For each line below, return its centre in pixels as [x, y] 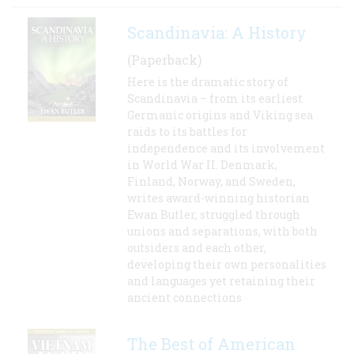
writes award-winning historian [218, 198]
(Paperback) [164, 60]
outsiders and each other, [197, 248]
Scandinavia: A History [217, 33]
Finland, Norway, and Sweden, [211, 182]
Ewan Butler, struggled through [214, 215]
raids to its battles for [187, 132]
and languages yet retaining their [221, 281]
